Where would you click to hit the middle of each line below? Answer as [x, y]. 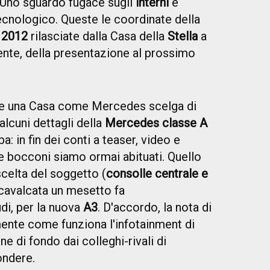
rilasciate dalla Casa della [98, 36]
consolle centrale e [157, 174]
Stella [183, 36]
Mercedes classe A [156, 123]
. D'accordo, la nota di [155, 208]
